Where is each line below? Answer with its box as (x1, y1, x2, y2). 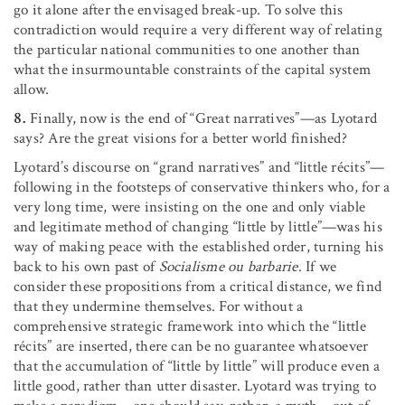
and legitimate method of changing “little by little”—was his (14, 216, 382, 237)
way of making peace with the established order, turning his (14, 236, 384, 257)
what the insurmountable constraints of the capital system (14, 59, 372, 80)
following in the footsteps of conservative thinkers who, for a (14, 176, 391, 197)
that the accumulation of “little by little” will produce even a (14, 355, 381, 376)
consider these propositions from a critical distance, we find (14, 276, 382, 297)
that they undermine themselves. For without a (14, 296, 304, 316)
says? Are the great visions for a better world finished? (14, 127, 347, 148)
